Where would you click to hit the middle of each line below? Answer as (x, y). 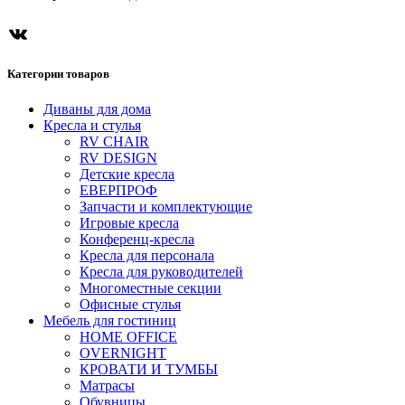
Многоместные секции (151, 288)
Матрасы (107, 386)
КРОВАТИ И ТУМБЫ (149, 370)
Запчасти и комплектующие (166, 207)
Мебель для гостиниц (110, 321)
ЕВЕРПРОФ (118, 191)
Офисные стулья (130, 305)
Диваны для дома (97, 109)
